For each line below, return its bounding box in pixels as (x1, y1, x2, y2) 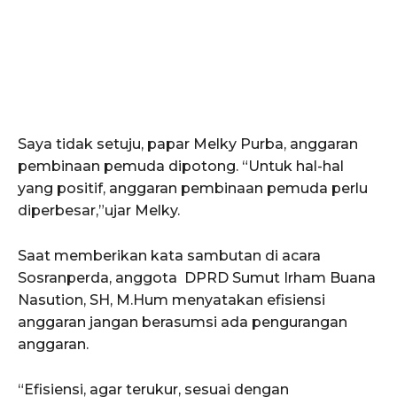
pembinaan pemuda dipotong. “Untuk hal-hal (18, 158, 344, 175)
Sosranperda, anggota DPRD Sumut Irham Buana (18, 269, 379, 287)
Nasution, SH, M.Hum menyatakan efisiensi (18, 292, 325, 309)
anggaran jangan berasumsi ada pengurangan (18, 314, 347, 331)
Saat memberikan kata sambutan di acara (18, 247, 321, 265)
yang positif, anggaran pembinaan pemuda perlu (18, 180, 368, 198)
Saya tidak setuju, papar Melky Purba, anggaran (18, 136, 358, 153)
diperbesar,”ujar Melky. (18, 202, 180, 220)
